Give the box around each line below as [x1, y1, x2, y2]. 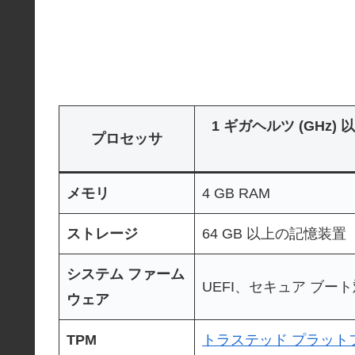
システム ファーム [67, 265, 185, 282]
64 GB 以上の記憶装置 [202, 225, 346, 242]
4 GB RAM [202, 185, 270, 201]
